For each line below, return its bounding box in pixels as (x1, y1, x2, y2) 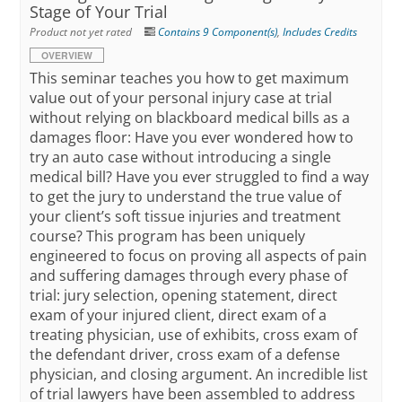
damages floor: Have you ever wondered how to (30, 127, 354, 148)
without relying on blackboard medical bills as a (30, 108, 351, 128)
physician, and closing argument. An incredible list (30, 364, 369, 385)
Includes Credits (283, 24, 358, 40)
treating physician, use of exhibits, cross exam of (30, 325, 358, 345)
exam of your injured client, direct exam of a (30, 305, 328, 326)
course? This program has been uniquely (30, 226, 306, 247)
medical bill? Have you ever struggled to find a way (30, 167, 370, 188)
